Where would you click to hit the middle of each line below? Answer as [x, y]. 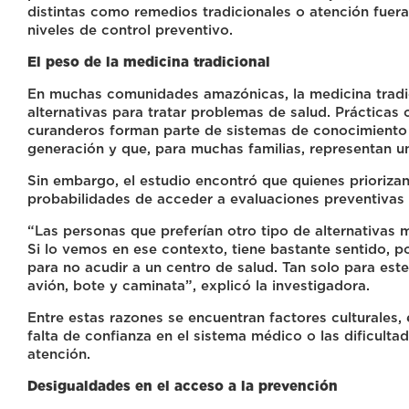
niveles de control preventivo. [130, 31]
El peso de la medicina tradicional [149, 63]
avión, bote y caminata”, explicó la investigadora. [199, 286]
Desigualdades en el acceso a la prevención [183, 387]
